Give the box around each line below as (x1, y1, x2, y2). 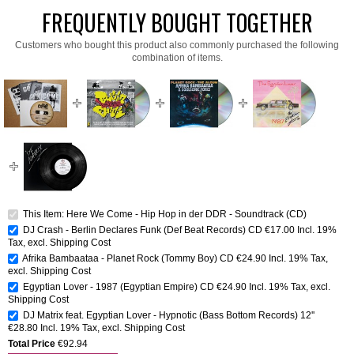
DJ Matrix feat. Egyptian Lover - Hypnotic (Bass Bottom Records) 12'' (23, 309, 314, 321)
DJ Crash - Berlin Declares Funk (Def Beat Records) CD (23, 224, 262, 235)
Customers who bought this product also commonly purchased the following (15, 39, 339, 51)
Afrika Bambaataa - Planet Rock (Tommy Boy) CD (22, 252, 234, 264)
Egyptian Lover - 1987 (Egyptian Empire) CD (23, 281, 214, 292)
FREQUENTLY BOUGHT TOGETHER (41, 6, 313, 40)
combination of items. (131, 51, 223, 63)
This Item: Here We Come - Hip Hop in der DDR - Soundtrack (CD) (21, 208, 307, 220)
